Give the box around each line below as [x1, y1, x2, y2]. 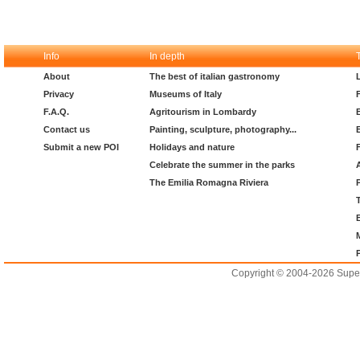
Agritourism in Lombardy [149, 107, 256, 117]
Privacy [43, 89, 74, 99]
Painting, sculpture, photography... [149, 125, 297, 134]
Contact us [43, 125, 90, 134]
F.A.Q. [43, 107, 69, 117]
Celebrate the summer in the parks [149, 160, 295, 170]
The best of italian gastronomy [149, 72, 280, 81]
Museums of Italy [149, 89, 222, 99]
